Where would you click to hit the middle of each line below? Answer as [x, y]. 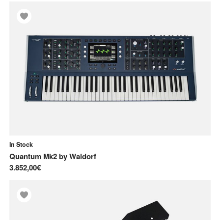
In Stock [21, 144]
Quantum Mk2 [33, 156]
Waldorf [83, 156]
